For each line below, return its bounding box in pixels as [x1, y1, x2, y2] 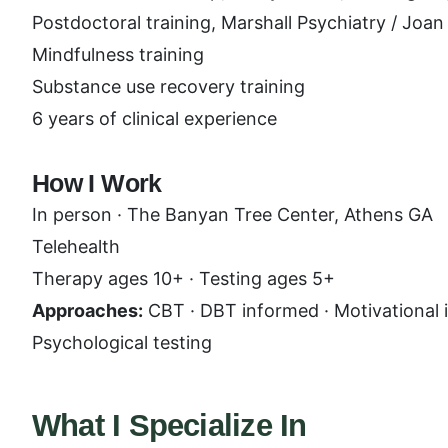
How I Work [32, 169, 162, 197]
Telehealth [32, 236, 120, 257]
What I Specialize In [32, 408, 307, 443]
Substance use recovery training [32, 76, 305, 97]
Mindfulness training [32, 44, 204, 65]
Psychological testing [32, 332, 212, 353]
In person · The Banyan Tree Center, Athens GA [32, 204, 433, 225]
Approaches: [32, 300, 143, 321]
